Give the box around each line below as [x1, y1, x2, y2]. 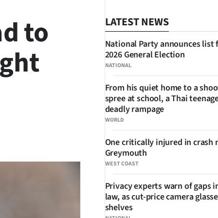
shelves [105, 201, 133, 214]
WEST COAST [105, 160, 139, 168]
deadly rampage [105, 103, 164, 115]
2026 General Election [105, 49, 185, 61]
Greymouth [105, 147, 147, 159]
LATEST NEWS [105, 14, 169, 30]
